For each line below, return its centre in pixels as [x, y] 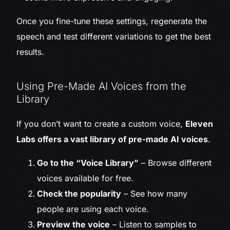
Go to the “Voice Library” [88, 163]
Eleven [199, 124]
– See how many [155, 194]
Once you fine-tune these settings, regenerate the [112, 21]
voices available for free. [85, 178]
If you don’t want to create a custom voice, [101, 124]
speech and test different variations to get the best [114, 37]
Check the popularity [79, 194]
